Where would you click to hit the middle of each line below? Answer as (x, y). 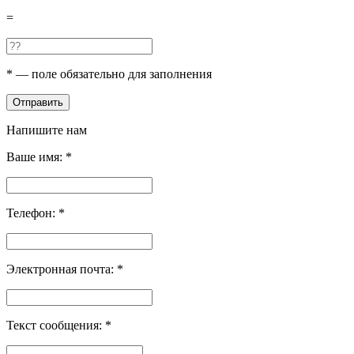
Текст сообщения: (56, 325)
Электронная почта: (62, 269)
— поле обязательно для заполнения (112, 73)
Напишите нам (47, 130)
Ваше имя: (36, 156)
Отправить (38, 102)
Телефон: (32, 213)
